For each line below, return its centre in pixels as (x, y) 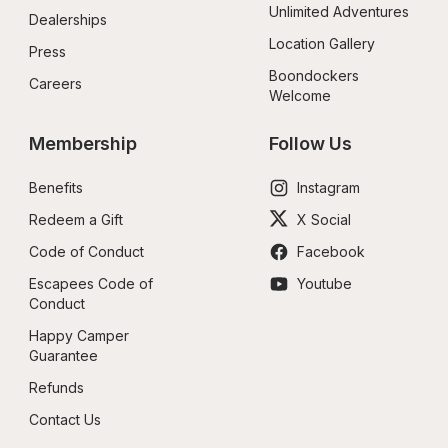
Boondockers (314, 75)
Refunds (56, 387)
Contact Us (65, 419)
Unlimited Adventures (339, 11)
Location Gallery (322, 43)
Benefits (56, 187)
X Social (324, 219)
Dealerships (68, 19)
